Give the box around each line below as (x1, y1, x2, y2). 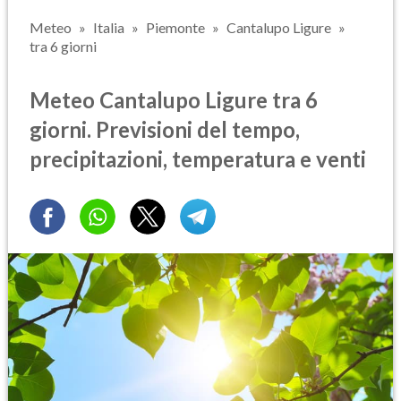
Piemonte (146, 19, 205, 36)
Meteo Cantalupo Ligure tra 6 (30, 86, 318, 113)
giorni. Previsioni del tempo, (30, 115, 300, 142)
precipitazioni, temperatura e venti (30, 145, 366, 172)
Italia (93, 19, 124, 36)
